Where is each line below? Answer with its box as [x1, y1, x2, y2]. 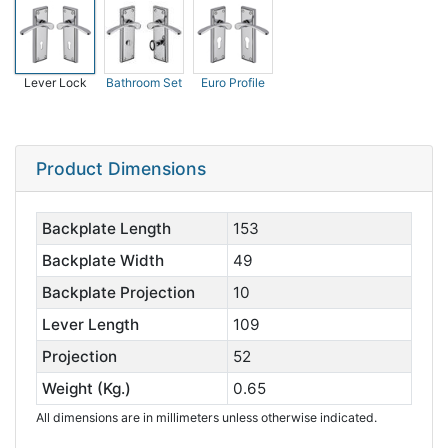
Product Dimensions [36, 158, 206, 179]
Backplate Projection [41, 283, 195, 302]
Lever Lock [23, 75, 87, 90]
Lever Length [41, 315, 139, 334]
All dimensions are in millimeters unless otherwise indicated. [36, 410, 377, 425]
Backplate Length [41, 219, 171, 238]
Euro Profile [201, 75, 265, 90]
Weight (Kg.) [41, 379, 131, 398]
